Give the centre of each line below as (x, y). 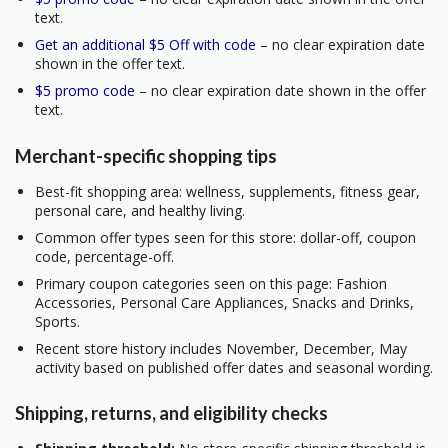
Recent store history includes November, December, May (221, 348)
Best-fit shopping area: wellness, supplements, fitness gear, (227, 191)
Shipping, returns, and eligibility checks (171, 412)
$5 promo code (85, 91)
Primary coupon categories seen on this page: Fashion (211, 283)
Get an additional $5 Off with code (145, 45)
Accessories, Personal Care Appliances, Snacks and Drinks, (224, 302)
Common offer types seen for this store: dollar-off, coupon (225, 237)
